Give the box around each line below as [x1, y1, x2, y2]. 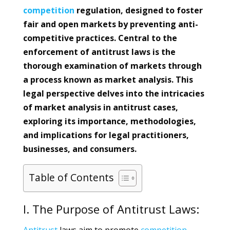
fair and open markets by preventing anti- [23, 18, 198, 30]
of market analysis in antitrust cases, [23, 102, 178, 113]
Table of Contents [28, 170, 113, 185]
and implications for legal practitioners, [23, 129, 189, 141]
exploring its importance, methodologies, [23, 116, 196, 127]
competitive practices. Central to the [23, 32, 177, 44]
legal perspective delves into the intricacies [23, 88, 204, 99]
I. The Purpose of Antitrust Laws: [23, 201, 199, 217]
